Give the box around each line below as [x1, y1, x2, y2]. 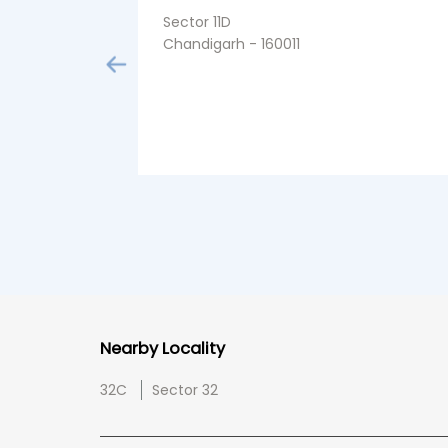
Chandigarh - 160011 [162, 33, 300, 54]
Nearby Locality [99, 336, 225, 360]
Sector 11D [162, 11, 231, 32]
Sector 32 [151, 379, 218, 400]
